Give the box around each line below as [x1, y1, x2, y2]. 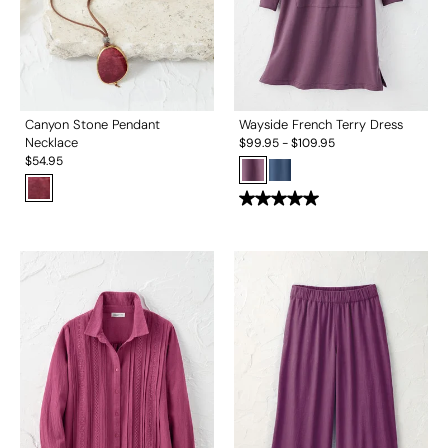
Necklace [25, 134, 78, 152]
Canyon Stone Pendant [25, 116, 160, 134]
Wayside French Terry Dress [239, 116, 403, 134]
